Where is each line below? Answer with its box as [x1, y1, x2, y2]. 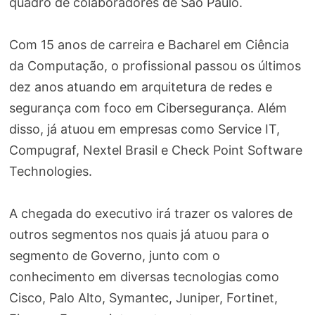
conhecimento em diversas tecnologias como [8, 269, 279, 284]
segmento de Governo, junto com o [8, 247, 220, 263]
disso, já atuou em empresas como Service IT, [8, 121, 280, 136]
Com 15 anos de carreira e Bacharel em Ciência [8, 37, 289, 52]
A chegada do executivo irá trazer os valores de [8, 205, 292, 221]
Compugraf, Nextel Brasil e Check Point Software [8, 142, 302, 157]
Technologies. [8, 163, 92, 179]
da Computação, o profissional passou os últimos [8, 58, 301, 73]
